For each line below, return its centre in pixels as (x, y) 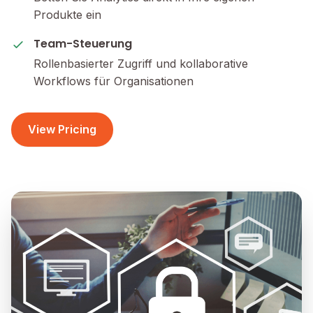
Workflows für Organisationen (114, 81)
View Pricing (62, 129)
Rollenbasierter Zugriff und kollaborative (141, 64)
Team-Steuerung (83, 44)
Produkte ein (67, 15)
